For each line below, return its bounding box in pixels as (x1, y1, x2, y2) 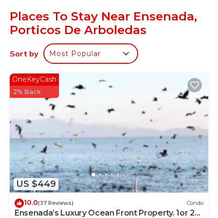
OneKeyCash (12, 75, 56, 84)
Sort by (10, 49, 38, 58)
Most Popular (49, 49, 101, 58)
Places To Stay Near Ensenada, (10, 9, 197, 23)
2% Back (14, 88, 41, 95)
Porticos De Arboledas (10, 23, 146, 37)
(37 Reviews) (38, 200, 73, 207)
